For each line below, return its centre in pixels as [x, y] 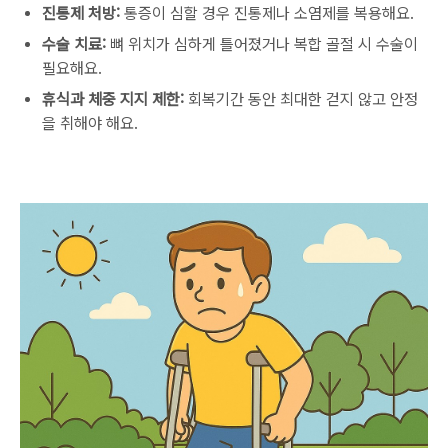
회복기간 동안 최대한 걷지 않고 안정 [301, 99]
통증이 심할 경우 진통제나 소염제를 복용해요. [267, 13]
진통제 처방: [81, 13]
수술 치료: [74, 44]
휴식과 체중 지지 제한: [113, 99]
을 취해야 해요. [90, 123]
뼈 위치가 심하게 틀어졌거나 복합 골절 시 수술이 [262, 44]
